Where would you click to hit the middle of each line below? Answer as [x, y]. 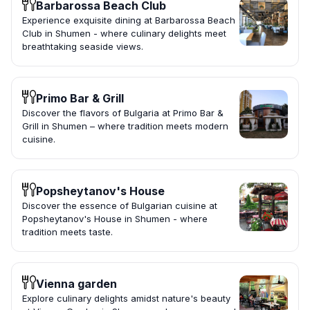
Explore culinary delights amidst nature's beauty [126, 299]
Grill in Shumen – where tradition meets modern [125, 126]
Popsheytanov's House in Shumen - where [115, 219]
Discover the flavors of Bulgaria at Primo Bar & [123, 113]
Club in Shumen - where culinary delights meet [124, 34]
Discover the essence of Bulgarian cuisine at [120, 206]
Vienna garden [76, 284]
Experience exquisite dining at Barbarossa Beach [129, 20]
